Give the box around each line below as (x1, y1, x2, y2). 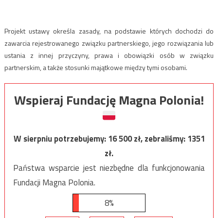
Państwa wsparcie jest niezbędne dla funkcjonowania (13, 161, 205, 174)
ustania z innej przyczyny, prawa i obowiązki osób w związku (4, 50, 214, 60)
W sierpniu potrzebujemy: (13, 132, 108, 145)
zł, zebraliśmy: (133, 132, 187, 145)
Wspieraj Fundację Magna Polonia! (14, 90, 204, 109)
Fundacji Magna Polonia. (13, 176, 95, 189)
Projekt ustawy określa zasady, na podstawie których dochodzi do (4, 25, 214, 36)
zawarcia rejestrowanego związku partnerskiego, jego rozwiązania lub (4, 37, 214, 48)
